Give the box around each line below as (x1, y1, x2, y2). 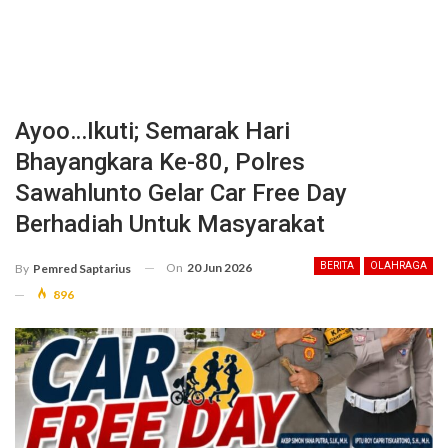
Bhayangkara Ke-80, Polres (15, 148, 305, 176)
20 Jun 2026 (187, 260, 252, 275)
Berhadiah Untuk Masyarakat (15, 210, 325, 238)
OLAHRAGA (370, 260, 427, 271)
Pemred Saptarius (33, 260, 131, 276)
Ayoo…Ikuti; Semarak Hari (15, 117, 290, 145)
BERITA (320, 260, 354, 271)
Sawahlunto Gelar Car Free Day (15, 179, 347, 207)
